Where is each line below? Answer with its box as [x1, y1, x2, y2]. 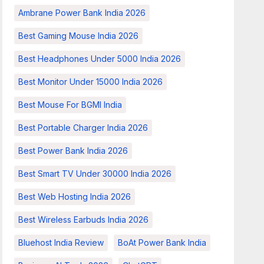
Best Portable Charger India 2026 [18, 123, 148, 133]
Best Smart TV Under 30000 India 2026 [18, 169, 172, 179]
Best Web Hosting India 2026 [18, 192, 131, 202]
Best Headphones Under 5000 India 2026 [18, 54, 181, 64]
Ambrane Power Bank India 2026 [18, 8, 146, 18]
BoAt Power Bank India [118, 237, 207, 247]
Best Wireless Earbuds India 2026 [18, 214, 149, 225]
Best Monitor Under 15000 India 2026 [18, 77, 163, 87]
